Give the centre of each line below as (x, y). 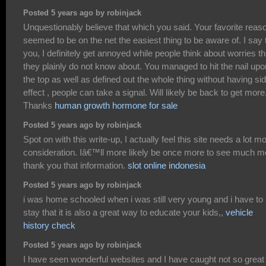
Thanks (39, 105)
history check (49, 225)
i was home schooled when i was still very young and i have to (143, 199)
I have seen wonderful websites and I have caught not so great (144, 259)
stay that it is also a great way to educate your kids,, (124, 212)
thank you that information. (75, 165)
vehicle (239, 212)
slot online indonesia (167, 165)
